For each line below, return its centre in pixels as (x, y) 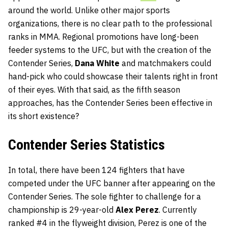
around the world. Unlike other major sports (89, 10)
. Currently (178, 210)
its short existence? (44, 116)
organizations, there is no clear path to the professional (110, 24)
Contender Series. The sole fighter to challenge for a (105, 197)
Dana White (97, 63)
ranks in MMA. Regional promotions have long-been (103, 37)
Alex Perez (137, 210)
